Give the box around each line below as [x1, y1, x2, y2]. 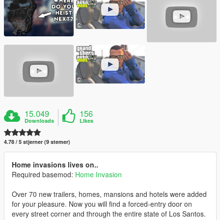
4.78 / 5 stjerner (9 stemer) [4, 138, 70, 146]
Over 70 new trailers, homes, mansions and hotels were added [12, 189, 207, 199]
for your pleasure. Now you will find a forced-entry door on [12, 199, 192, 209]
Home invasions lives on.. [12, 160, 98, 170]
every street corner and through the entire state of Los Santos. [12, 209, 206, 219]
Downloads [25, 117, 55, 125]
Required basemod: [12, 169, 75, 180]
